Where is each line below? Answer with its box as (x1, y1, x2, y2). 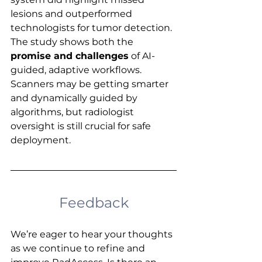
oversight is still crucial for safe (11, 120, 153, 132)
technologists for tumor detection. (11, 22, 174, 33)
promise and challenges (11, 50, 129, 61)
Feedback (58, 194, 129, 211)
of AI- (129, 50, 155, 61)
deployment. (11, 134, 71, 146)
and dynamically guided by (11, 92, 140, 104)
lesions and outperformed (11, 8, 135, 19)
